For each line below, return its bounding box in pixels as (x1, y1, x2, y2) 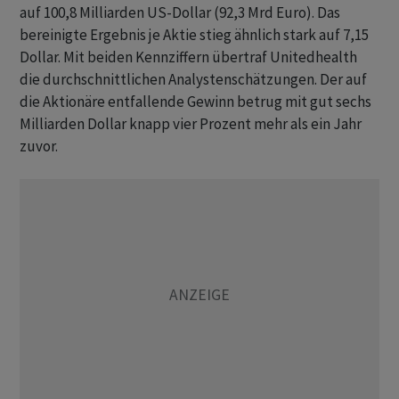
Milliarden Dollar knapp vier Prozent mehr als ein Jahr (20, 114, 362, 134)
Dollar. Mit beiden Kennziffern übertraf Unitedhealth (20, 47, 357, 68)
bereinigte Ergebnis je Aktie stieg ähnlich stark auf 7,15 (20, 25, 369, 45)
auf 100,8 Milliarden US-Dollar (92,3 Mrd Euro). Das (20, 3, 340, 23)
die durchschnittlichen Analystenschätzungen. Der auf (20, 69, 367, 90)
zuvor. (20, 136, 58, 157)
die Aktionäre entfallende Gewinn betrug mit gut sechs (20, 92, 371, 112)
